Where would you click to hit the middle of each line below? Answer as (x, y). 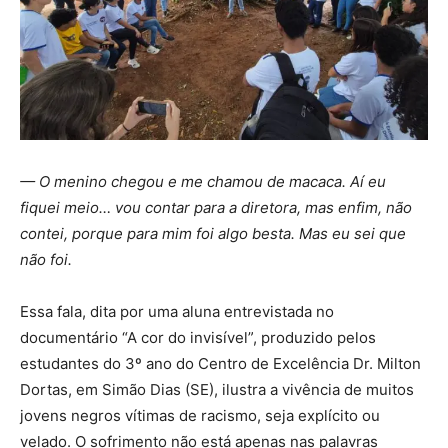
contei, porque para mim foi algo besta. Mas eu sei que (213, 234)
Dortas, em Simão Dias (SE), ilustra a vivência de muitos (217, 390)
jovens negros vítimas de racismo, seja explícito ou (200, 416)
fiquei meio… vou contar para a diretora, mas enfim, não (216, 208)
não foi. (46, 260)
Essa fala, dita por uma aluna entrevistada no (177, 312)
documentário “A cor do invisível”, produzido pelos (198, 338)
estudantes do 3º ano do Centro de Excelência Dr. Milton (220, 364)
